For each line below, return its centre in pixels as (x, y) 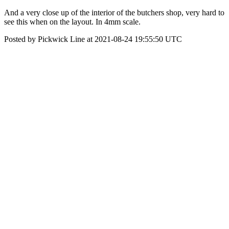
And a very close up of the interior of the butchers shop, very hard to (114, 13)
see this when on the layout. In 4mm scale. (72, 22)
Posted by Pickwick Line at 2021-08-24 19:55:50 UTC (93, 39)
